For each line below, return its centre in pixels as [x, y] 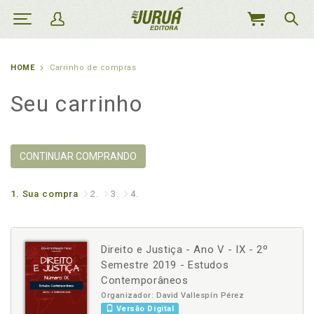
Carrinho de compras [93, 68]
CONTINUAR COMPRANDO [78, 156]
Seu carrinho [76, 104]
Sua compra [50, 194]
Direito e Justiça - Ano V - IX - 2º [185, 250]
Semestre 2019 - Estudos [165, 265]
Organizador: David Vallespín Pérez [173, 295]
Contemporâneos [145, 280]
